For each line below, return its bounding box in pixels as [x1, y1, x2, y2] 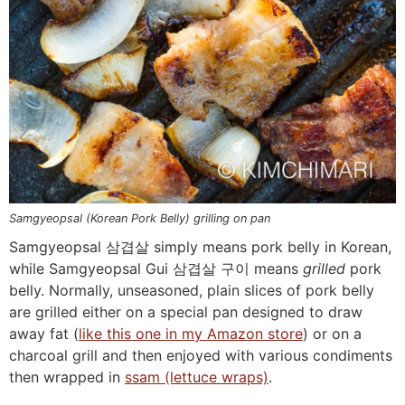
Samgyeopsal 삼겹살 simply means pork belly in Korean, [9, 237, 391, 256]
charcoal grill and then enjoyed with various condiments [9, 345, 392, 364]
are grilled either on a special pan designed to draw [9, 302, 363, 321]
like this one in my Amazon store [79, 324, 303, 343]
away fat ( [9, 324, 79, 343]
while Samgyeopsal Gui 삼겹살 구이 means [9, 259, 303, 278]
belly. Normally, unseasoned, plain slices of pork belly [9, 280, 374, 299]
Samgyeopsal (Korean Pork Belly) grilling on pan [9, 211, 270, 225]
